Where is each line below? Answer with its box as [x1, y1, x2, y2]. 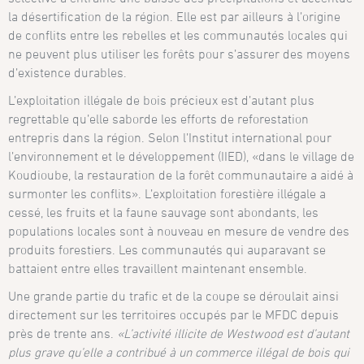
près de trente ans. [8, 325, 118, 340]
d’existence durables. [8, 64, 128, 80]
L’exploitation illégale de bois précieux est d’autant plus [8, 92, 315, 107]
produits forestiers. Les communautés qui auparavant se [8, 241, 327, 257]
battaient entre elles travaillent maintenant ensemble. [8, 260, 308, 275]
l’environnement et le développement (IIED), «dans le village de [8, 148, 355, 163]
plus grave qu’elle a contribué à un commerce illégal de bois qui [8, 344, 350, 359]
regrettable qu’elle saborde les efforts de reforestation [8, 110, 310, 126]
